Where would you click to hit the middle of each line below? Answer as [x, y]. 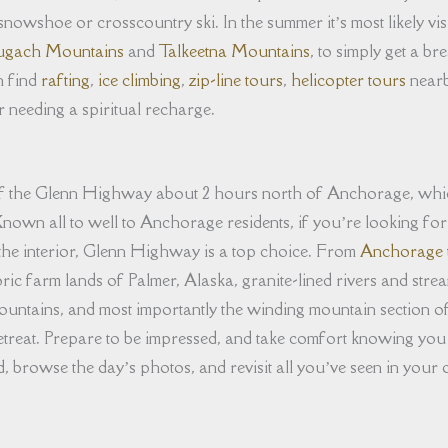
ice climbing [139, 80]
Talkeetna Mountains [234, 51]
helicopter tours [348, 80]
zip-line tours [236, 80]
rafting [65, 80]
